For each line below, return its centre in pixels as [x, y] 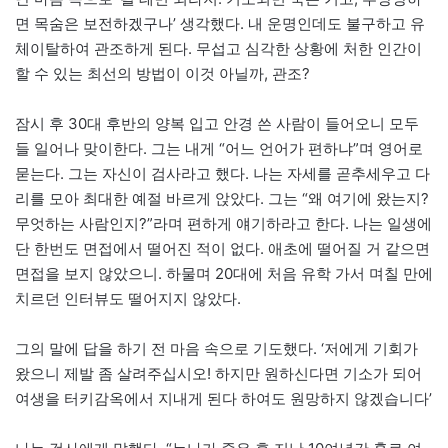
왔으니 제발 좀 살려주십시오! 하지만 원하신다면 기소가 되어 [218, 374]
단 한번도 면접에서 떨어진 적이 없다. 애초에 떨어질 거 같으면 [222, 249]
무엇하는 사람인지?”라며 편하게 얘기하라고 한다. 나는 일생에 [223, 224]
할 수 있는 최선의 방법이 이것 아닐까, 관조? [162, 74]
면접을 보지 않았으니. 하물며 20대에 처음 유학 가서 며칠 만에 [224, 274]
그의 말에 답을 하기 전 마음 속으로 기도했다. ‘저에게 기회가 [216, 349]
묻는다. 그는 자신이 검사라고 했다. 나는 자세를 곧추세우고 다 [222, 174]
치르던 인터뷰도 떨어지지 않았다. [128, 299]
